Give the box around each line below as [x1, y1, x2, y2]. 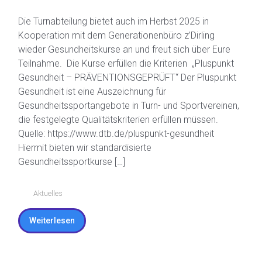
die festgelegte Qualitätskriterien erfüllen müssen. [18, 170, 218, 181]
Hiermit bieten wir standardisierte [18, 198, 151, 209]
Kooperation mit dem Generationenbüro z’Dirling [18, 85, 215, 97]
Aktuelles [33, 244, 63, 254]
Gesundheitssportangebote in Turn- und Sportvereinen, [18, 156, 239, 167]
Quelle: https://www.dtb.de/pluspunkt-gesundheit [18, 184, 214, 195]
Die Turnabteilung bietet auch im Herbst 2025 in [18, 71, 209, 83]
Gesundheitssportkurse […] [18, 212, 125, 223]
